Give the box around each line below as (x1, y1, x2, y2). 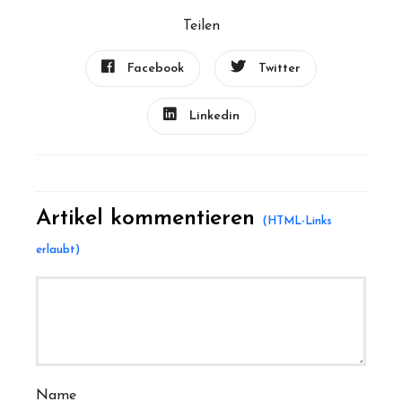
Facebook (127, 62, 184, 75)
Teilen (182, 19, 220, 33)
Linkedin (188, 109, 240, 123)
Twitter (258, 62, 301, 75)
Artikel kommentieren (36, 207, 262, 230)
